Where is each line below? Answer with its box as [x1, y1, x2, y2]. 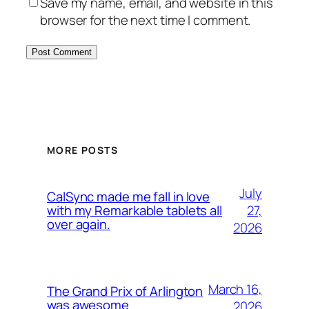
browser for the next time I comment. [40, 11, 251, 30]
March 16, [208, 280, 262, 298]
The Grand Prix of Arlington [47, 282, 203, 300]
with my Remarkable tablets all [47, 201, 222, 219]
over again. [47, 215, 110, 233]
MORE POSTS [47, 143, 118, 157]
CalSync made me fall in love [47, 188, 210, 206]
